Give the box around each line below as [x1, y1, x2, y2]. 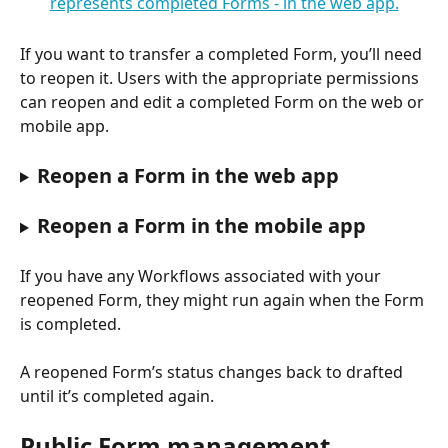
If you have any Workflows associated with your [20, 264, 385, 287]
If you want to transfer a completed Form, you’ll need [20, 43, 426, 66]
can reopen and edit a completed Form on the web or [20, 91, 428, 114]
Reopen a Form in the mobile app [36, 212, 366, 240]
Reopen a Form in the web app [36, 161, 339, 189]
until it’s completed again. [20, 385, 214, 408]
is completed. [20, 312, 121, 335]
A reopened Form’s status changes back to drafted [20, 361, 407, 384]
